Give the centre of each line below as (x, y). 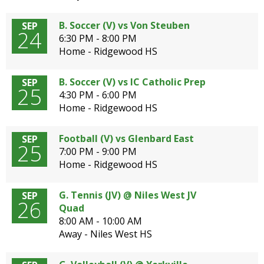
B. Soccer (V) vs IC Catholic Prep (132, 82)
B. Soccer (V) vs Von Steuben (124, 25)
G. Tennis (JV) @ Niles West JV (128, 195)
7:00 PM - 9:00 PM (98, 151)
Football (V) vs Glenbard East (126, 138)
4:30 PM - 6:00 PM (98, 95)
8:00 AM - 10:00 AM (100, 221)
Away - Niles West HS (105, 234)
